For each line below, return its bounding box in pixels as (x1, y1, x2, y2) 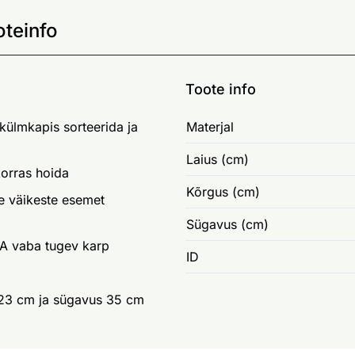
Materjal (186, 119, 234, 136)
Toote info (185, 81, 256, 98)
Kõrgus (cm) (186, 184, 260, 200)
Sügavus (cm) (186, 216, 269, 233)
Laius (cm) (186, 151, 249, 168)
